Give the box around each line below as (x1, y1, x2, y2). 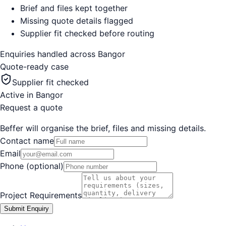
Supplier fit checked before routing (20, 28, 154, 38)
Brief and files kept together (20, 3, 128, 13)
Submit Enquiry (4, 204, 49, 212)
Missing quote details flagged (20, 15, 133, 26)
